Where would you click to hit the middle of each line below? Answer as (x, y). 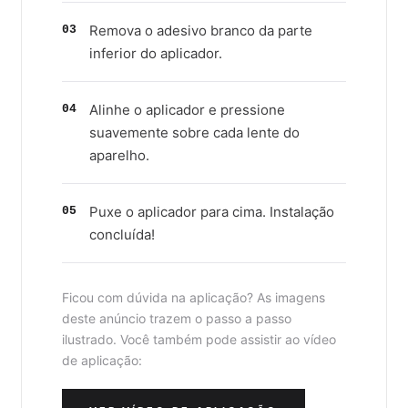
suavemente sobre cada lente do (194, 133)
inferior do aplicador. (156, 54)
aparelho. (119, 156)
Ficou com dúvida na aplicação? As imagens (194, 298)
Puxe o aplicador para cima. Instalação (212, 212)
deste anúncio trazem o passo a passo (177, 319)
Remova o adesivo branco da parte (201, 31)
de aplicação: (102, 361)
